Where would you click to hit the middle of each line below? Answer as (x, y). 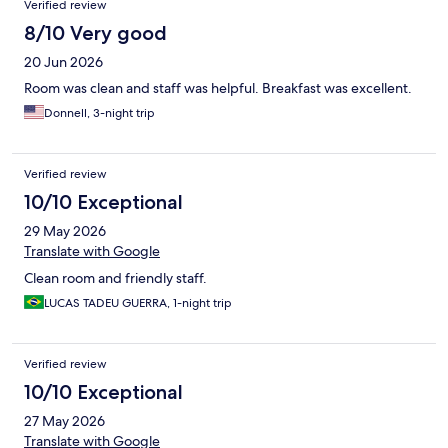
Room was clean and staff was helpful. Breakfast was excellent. (218, 88)
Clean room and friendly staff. (115, 278)
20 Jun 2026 (63, 62)
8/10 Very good (95, 33)
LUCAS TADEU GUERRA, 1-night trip (138, 303)
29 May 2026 (65, 231)
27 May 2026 (64, 421)
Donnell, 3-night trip (99, 113)
